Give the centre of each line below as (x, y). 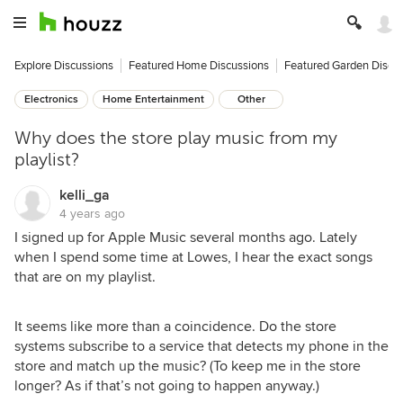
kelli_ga (85, 195)
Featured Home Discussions (199, 66)
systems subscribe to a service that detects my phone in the (201, 346)
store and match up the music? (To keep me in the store (188, 366)
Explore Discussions (64, 66)
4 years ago (92, 214)
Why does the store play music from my (176, 138)
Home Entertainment (153, 99)
